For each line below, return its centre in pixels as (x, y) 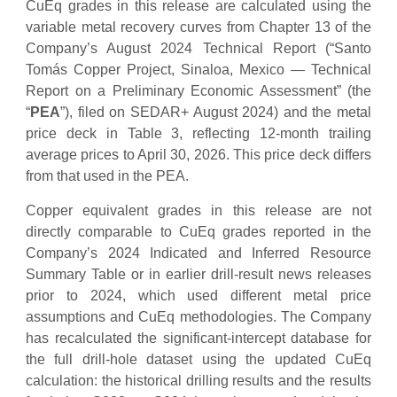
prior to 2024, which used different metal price (198, 295)
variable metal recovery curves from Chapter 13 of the (198, 27)
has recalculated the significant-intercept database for (198, 338)
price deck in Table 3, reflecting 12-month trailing (198, 134)
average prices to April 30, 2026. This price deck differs (198, 155)
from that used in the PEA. (107, 176)
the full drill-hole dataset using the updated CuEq (198, 359)
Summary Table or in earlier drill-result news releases (198, 274)
